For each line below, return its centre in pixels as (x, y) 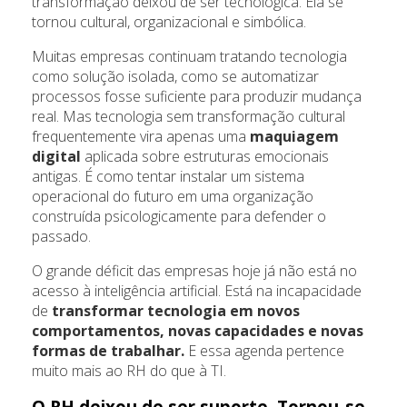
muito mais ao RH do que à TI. (129, 371)
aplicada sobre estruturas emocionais (205, 157)
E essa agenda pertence (264, 351)
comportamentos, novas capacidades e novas (198, 331)
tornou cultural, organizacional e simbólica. (169, 22)
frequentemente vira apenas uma (141, 137)
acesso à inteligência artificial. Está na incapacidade (197, 291)
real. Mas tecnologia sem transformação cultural (189, 117)
